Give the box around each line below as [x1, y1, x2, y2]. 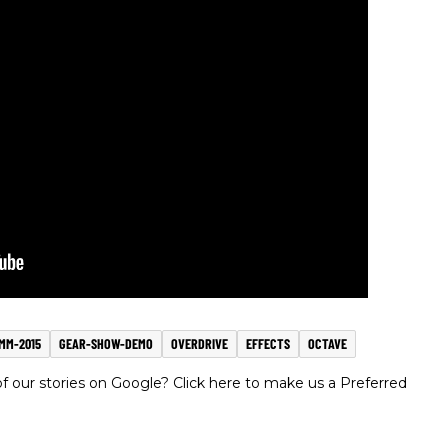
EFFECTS [246, 335, 290, 353]
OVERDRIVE [171, 335, 228, 353]
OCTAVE [308, 335, 347, 353]
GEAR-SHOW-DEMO [59, 335, 153, 353]
